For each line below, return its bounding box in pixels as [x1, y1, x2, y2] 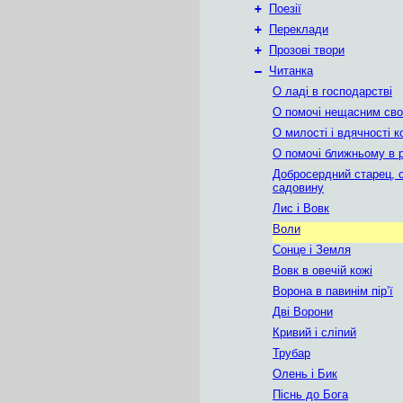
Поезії [269, 2, 301, 15]
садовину [273, 181, 324, 194]
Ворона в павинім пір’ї [273, 284, 393, 298]
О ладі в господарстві [273, 85, 392, 98]
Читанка [269, 64, 313, 77]
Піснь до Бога [273, 388, 348, 401]
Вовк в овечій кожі [273, 264, 372, 277]
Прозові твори [269, 43, 345, 57]
